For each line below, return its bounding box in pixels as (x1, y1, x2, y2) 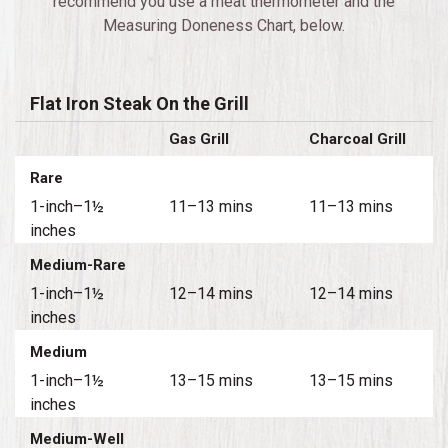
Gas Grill (169, 129, 230, 148)
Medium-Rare (30, 255, 126, 274)
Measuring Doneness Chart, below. (102, 15, 345, 35)
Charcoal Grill (308, 129, 406, 148)
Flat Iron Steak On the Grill (30, 92, 249, 114)
